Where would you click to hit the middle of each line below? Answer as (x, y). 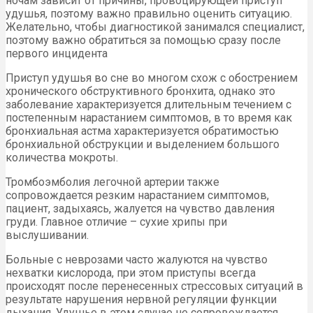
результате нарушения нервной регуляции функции (141, 299)
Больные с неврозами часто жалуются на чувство (137, 259)
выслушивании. (47, 235)
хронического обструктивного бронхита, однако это (140, 91)
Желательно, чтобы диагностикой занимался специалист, (155, 27)
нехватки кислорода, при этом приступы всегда (131, 272)
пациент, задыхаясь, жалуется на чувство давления (140, 208)
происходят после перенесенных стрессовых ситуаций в (154, 286)
